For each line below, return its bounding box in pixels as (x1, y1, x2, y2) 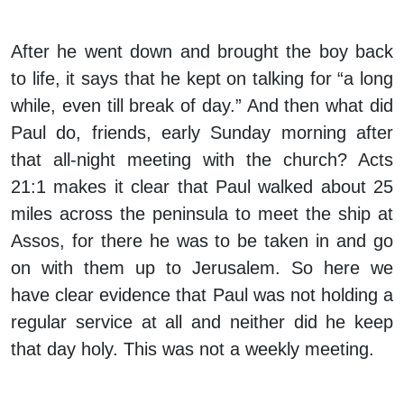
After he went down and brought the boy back (11, 41, 393, 62)
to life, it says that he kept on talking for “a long (11, 69, 393, 89)
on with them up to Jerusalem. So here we (11, 258, 393, 279)
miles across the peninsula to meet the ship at (11, 204, 393, 225)
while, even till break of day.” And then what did (11, 96, 393, 116)
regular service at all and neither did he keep (11, 312, 393, 333)
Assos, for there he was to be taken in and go (11, 231, 393, 252)
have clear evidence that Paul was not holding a (11, 285, 393, 306)
